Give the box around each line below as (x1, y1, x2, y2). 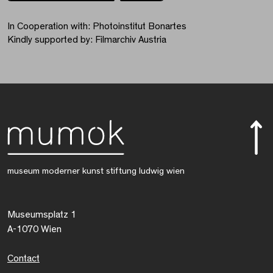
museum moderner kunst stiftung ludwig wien (7, 166, 185, 176)
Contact (7, 253, 40, 264)
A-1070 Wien (7, 224, 62, 235)
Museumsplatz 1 (7, 210, 76, 220)
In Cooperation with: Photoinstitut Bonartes (7, 21, 186, 32)
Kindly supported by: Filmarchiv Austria (7, 35, 166, 45)
